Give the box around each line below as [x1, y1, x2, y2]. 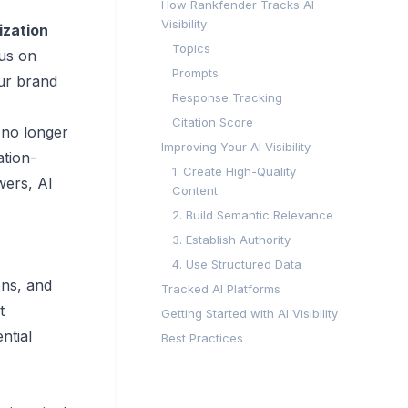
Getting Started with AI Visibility [161, 306, 338, 321]
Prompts [172, 66, 219, 80]
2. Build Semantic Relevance [172, 208, 333, 222]
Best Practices [161, 331, 243, 345]
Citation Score [172, 115, 253, 129]
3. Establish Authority [172, 232, 291, 247]
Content [172, 183, 218, 198]
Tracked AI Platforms [161, 281, 280, 296]
